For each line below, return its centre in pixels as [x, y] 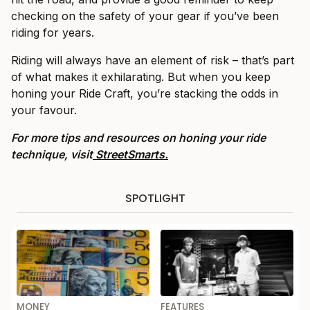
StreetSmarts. [130, 155]
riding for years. [53, 33]
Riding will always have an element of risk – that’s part [153, 61]
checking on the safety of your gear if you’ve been [145, 16]
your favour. [44, 110]
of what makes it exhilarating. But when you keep [141, 77]
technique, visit [52, 155]
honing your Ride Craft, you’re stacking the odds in [145, 94]
